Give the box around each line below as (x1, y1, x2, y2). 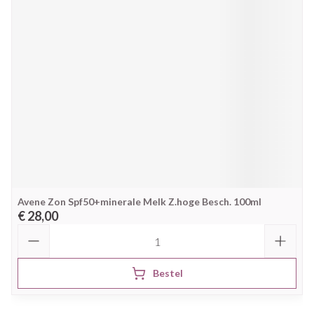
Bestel (152, 267, 183, 279)
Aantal (17, 224, 51, 237)
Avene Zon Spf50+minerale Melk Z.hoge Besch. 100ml (18, 196, 261, 207)
